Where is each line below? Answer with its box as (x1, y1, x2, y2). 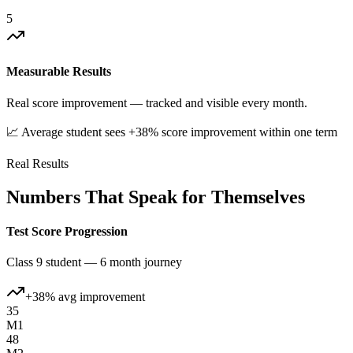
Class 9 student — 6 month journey (6, 255, 182, 269)
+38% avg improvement (25, 290, 145, 304)
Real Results (6, 156, 69, 170)
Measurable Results (6, 65, 111, 79)
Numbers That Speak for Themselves (6, 186, 305, 207)
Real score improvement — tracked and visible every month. (6, 95, 307, 110)
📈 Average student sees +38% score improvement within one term (6, 124, 337, 139)
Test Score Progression (6, 224, 128, 238)
